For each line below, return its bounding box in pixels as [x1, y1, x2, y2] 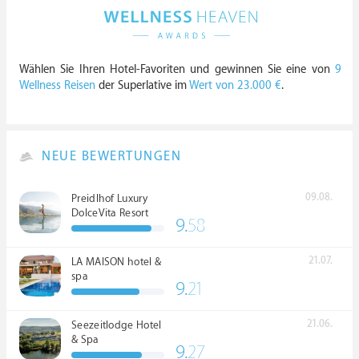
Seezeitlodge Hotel [71, 318, 162, 332]
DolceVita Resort [71, 206, 148, 220]
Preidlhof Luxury [71, 192, 147, 205]
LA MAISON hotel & [71, 255, 162, 268]
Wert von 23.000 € [189, 78, 281, 92]
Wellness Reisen [19, 78, 95, 92]
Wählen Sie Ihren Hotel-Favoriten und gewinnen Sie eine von [19, 62, 335, 76]
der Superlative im [95, 78, 189, 92]
